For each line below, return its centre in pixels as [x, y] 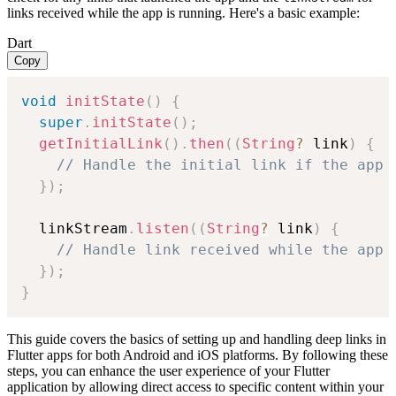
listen [163, 228]
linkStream [74, 228]
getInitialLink [101, 143]
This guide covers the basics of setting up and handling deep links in [197, 339]
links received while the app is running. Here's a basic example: [183, 12]
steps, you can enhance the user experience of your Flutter [168, 370]
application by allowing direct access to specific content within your [195, 386]
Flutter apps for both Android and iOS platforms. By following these [198, 354]
